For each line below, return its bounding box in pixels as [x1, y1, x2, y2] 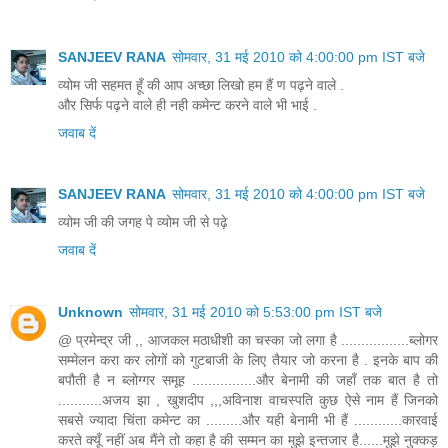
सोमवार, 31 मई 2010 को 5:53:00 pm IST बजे [129, 304, 382, 321]
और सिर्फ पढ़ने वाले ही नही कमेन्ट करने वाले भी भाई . [58, 96, 317, 113]
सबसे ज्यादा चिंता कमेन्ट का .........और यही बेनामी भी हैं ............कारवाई [58, 412, 438, 429]
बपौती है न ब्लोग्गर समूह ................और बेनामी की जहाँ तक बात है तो [58, 372, 438, 389]
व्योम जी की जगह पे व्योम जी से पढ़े [58, 214, 228, 231]
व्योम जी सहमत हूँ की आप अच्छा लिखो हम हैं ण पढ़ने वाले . [58, 76, 344, 93]
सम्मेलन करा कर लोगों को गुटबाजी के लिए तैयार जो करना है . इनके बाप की [58, 352, 438, 369]
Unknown [58, 304, 123, 321]
